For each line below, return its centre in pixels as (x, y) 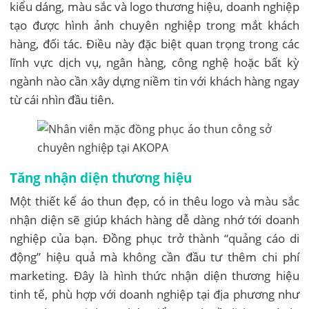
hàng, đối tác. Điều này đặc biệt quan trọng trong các (154, 43)
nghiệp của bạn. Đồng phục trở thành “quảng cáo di (154, 238)
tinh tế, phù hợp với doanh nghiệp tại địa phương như (154, 294)
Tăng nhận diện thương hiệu (101, 177)
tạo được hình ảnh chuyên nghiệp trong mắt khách (154, 25)
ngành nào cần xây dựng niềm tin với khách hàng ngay (154, 81)
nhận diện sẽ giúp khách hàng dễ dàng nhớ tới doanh (154, 219)
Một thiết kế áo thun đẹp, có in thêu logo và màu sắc (154, 201)
